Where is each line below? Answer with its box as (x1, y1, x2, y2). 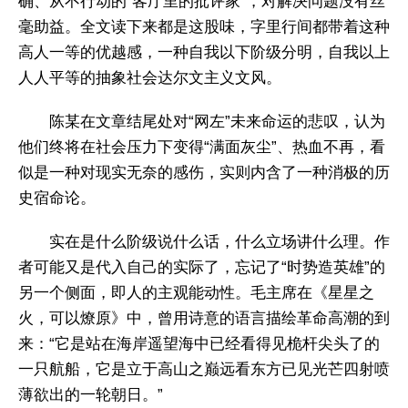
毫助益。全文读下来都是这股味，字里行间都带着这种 (18, 17, 390, 36)
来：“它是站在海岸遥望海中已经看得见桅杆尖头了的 (18, 335, 380, 353)
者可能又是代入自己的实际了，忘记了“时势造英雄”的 (18, 259, 385, 277)
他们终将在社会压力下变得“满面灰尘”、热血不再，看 (18, 138, 385, 156)
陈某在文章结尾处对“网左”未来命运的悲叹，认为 (49, 112, 385, 130)
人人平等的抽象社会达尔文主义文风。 (18, 68, 281, 87)
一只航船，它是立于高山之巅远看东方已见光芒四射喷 (18, 361, 390, 379)
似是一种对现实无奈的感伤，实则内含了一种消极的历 (18, 163, 390, 181)
